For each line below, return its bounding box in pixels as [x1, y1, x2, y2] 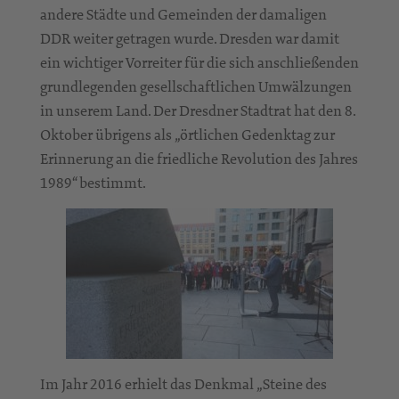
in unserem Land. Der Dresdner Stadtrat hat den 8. [40, 101, 355, 121]
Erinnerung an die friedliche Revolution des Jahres [40, 149, 358, 169]
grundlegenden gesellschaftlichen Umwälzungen [40, 77, 352, 97]
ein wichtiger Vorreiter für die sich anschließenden [40, 53, 359, 73]
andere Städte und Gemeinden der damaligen [40, 4, 327, 25]
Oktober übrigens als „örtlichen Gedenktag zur [40, 125, 335, 145]
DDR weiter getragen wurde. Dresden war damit [40, 28, 339, 49]
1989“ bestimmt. [40, 173, 146, 193]
